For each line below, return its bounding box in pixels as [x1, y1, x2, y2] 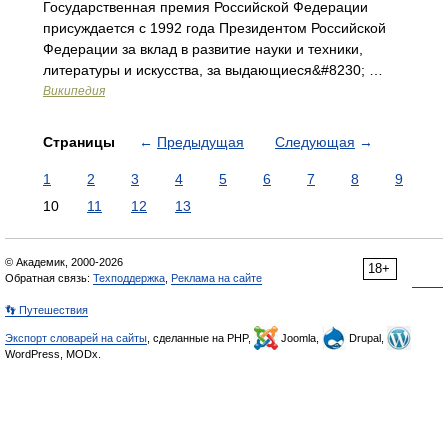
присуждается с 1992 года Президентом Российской [43, 20, 386, 36]
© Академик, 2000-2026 [5, 256, 123, 268]
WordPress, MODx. [5, 348, 101, 360]
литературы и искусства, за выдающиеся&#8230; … [43, 62, 383, 78]
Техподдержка [93, 272, 165, 284]
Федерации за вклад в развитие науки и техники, [43, 41, 363, 57]
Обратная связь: [5, 272, 93, 284]
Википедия [43, 84, 105, 98]
